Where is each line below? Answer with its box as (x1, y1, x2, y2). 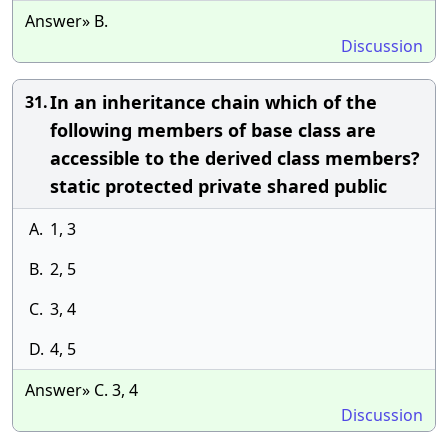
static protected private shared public (50, 174, 387, 198)
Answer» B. (25, 10, 108, 32)
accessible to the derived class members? (50, 146, 420, 170)
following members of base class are (50, 118, 376, 142)
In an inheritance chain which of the (50, 90, 377, 114)
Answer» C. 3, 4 (25, 379, 138, 401)
